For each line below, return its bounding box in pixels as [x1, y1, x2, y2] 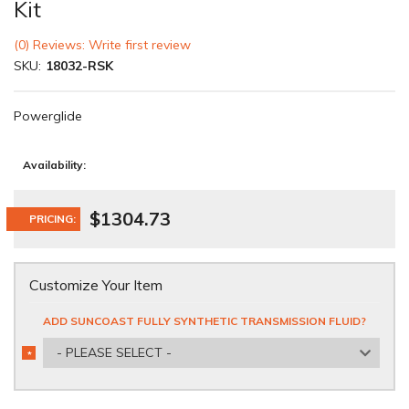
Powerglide [14, 108, 82, 124]
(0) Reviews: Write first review [14, 37, 191, 53]
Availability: [23, 158, 86, 172]
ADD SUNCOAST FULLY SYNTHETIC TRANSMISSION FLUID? [43, 314, 366, 328]
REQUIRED [25, 361, 74, 372]
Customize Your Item [29, 276, 163, 294]
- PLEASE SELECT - [57, 344, 172, 361]
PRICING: [29, 212, 76, 225]
